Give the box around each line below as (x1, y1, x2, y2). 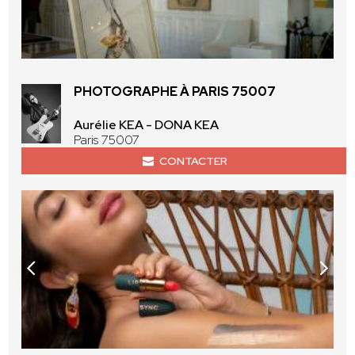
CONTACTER (158, 154, 227, 169)
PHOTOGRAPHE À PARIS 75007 (74, 83, 277, 101)
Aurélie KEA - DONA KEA (74, 116, 219, 134)
